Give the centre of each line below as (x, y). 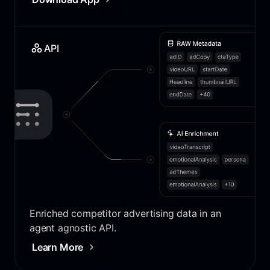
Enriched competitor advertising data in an (125, 213)
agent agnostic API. (73, 228)
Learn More (58, 247)
